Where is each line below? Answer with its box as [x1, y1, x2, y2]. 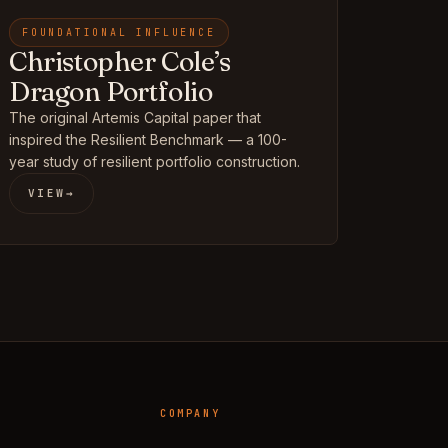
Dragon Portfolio [9, 75, 213, 108]
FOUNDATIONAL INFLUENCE [22, 26, 216, 39]
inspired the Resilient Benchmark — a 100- [9, 131, 287, 148]
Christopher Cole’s [9, 45, 231, 78]
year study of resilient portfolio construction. [9, 153, 300, 170]
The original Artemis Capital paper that [9, 109, 261, 126]
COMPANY [160, 407, 221, 420]
